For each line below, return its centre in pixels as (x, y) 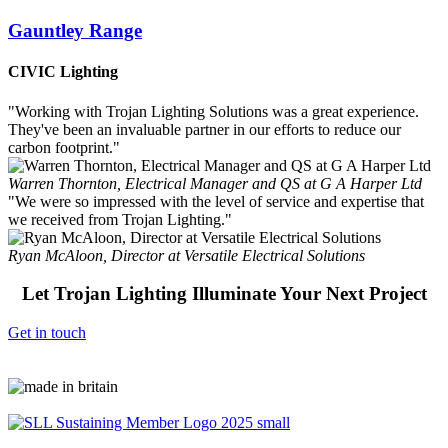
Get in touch (47, 332)
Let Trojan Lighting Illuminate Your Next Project (224, 294)
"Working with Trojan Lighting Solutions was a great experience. (213, 111)
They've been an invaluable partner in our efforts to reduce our (204, 129)
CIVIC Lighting (63, 72)
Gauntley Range (75, 30)
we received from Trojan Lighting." (120, 219)
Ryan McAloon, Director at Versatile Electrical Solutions (186, 255)
